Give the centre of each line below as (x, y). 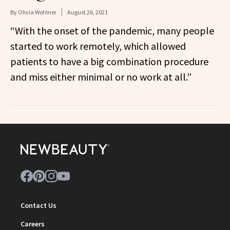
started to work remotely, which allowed (98, 46)
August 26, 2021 (88, 12)
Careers (33, 224)
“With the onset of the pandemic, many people (112, 31)
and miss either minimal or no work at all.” (101, 77)
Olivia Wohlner (37, 12)
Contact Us (39, 205)
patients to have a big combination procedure (109, 61)
